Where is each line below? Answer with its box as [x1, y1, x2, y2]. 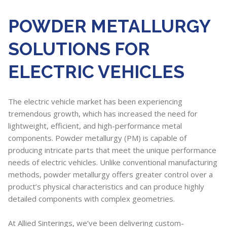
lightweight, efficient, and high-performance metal [8, 120, 182, 131]
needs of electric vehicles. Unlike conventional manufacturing [8, 157, 217, 167]
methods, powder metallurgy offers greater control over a [8, 169, 213, 179]
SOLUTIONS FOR [8, 38, 150, 59]
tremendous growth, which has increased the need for [8, 108, 198, 119]
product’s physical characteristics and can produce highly [8, 181, 204, 192]
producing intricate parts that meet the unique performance [8, 144, 216, 155]
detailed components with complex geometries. [8, 193, 175, 204]
